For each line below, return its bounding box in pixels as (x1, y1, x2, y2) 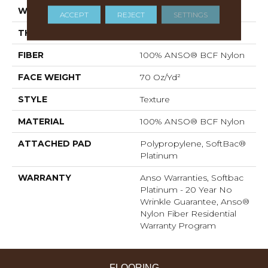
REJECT (117, 10, 145, 19)
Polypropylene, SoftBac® (140, 138, 246, 149)
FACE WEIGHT (18, 72, 81, 83)
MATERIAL (18, 116, 65, 127)
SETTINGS (173, 10, 208, 19)
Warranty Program (140, 220, 216, 231)
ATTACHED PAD (18, 138, 92, 149)
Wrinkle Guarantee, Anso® (140, 196, 249, 207)
